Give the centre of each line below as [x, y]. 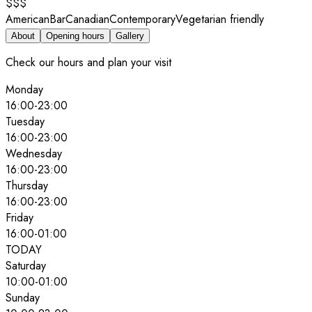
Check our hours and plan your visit [88, 62]
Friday [19, 217]
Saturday [26, 265]
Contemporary [142, 19]
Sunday [23, 297]
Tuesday [25, 121]
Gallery [130, 36]
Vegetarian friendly [220, 19]
